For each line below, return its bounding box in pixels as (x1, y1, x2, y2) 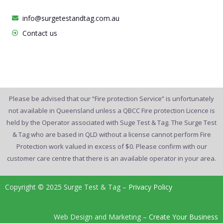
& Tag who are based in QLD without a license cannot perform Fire (12, 129, 211, 139)
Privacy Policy (128, 182, 172, 192)
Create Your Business (149, 212, 218, 222)
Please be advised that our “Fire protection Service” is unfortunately (9, 94, 214, 103)
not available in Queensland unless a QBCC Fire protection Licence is (8, 106, 215, 115)
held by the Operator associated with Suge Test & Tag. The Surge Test (6, 117, 217, 127)
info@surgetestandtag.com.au (22, 13, 120, 23)
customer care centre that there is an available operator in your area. (7, 153, 216, 163)
